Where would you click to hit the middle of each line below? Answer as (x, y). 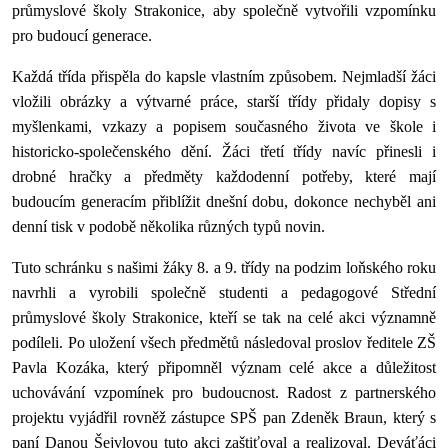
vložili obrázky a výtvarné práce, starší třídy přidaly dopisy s (224, 101)
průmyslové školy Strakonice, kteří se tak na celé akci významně (224, 317)
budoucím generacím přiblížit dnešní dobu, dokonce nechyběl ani (224, 201)
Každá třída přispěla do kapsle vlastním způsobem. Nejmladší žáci (224, 76)
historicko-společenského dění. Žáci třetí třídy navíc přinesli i (224, 151)
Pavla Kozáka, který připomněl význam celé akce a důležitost (224, 367)
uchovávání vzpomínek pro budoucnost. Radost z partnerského (224, 392)
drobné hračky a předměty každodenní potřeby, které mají (224, 176)
